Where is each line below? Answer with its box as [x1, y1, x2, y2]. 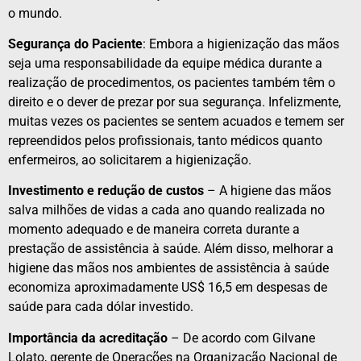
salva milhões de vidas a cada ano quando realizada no [8, 202, 325, 218]
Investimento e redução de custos [8, 183, 204, 199]
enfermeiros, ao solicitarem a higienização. [8, 152, 251, 168]
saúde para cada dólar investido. [8, 299, 193, 315]
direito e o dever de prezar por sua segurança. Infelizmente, [8, 94, 341, 110]
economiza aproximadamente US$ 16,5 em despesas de [8, 280, 327, 296]
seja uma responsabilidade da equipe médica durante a [8, 56, 322, 72]
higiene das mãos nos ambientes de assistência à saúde [8, 260, 329, 276]
